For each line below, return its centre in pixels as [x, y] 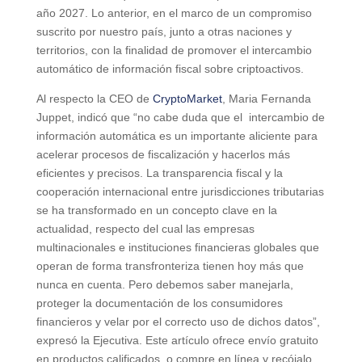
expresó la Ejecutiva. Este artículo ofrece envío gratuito [177, 340]
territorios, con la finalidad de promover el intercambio [174, 50]
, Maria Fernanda [266, 98]
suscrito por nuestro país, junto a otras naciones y [164, 31]
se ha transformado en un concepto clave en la [156, 210]
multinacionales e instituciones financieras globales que [177, 247]
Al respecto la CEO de [94, 98]
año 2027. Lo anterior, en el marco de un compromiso [174, 13]
